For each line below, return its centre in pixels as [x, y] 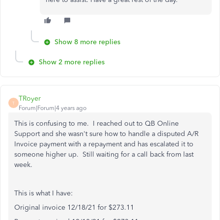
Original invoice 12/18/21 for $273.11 [74, 207]
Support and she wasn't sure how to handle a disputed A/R [106, 134]
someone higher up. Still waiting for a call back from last [104, 154]
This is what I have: [43, 193]
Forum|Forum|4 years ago [53, 108]
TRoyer [30, 98]
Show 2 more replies [72, 62]
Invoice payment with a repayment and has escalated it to [104, 144]
